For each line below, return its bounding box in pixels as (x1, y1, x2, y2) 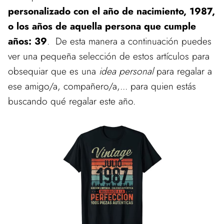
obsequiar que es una (8, 64, 99, 78)
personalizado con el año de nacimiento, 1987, (8, 4, 215, 18)
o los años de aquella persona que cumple (8, 19, 196, 33)
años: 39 (8, 34, 47, 48)
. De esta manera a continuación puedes (47, 34, 211, 48)
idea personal (99, 64, 153, 78)
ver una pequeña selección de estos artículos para (8, 49, 209, 63)
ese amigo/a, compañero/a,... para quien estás (8, 79, 196, 93)
